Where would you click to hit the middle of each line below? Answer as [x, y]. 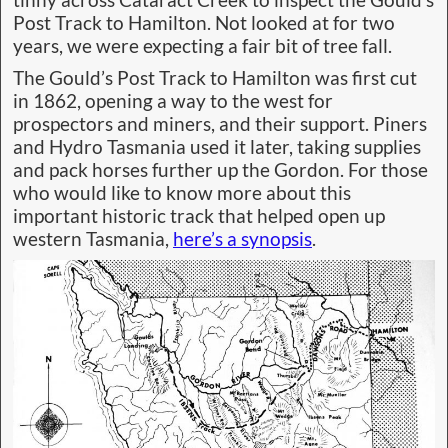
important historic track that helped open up [199, 216]
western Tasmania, [93, 239]
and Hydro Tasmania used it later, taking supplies [217, 147]
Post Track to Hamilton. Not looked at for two [204, 22]
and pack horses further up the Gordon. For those [220, 170]
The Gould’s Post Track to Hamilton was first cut [215, 78]
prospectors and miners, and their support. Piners [220, 124]
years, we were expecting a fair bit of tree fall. [202, 45]
